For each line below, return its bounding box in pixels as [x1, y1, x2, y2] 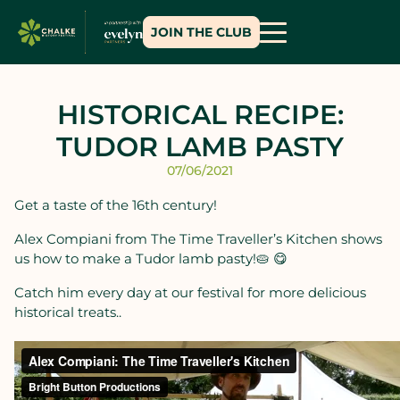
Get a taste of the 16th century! [14, 196, 217, 213]
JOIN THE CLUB [151, 24, 252, 40]
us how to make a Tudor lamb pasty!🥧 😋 [14, 250, 287, 267]
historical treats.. [14, 304, 121, 321]
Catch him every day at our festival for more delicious [14, 284, 366, 301]
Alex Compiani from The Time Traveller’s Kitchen [14, 230, 341, 247]
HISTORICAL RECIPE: [56, 98, 344, 131]
